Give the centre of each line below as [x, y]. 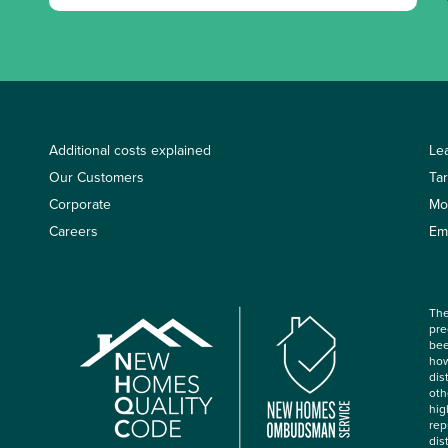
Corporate [80, 205]
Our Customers [96, 178]
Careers [73, 232]
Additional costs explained [130, 151]
